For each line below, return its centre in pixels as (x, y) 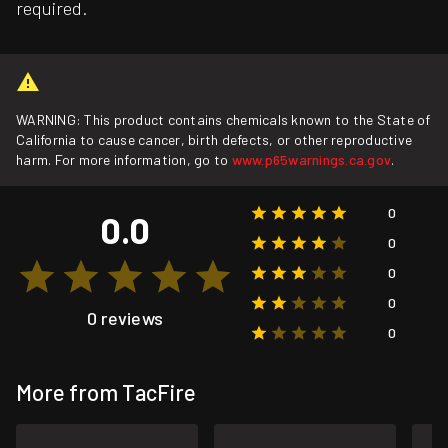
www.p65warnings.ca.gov (311, 160)
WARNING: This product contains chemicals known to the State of (223, 120)
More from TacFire (106, 392)
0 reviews (125, 318)
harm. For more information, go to (124, 160)
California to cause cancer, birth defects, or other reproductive (214, 140)
